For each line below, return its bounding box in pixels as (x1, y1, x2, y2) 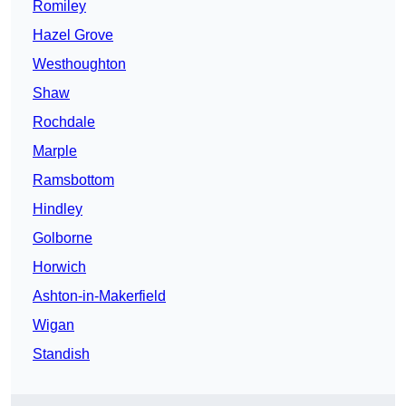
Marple (33, 143, 77, 159)
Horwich (33, 259, 86, 275)
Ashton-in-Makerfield (33, 288, 166, 304)
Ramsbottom (33, 172, 114, 188)
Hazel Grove (33, 27, 113, 43)
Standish (33, 346, 90, 362)
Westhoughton (33, 56, 126, 72)
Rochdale (33, 114, 95, 130)
